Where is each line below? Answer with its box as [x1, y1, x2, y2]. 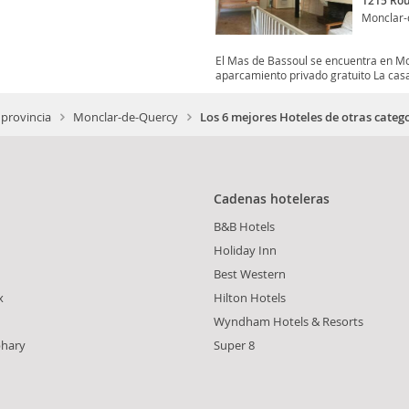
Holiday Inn [214, 242, 277, 259]
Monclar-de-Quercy [73, 109, 178, 126]
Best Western [214, 266, 286, 283]
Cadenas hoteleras [214, 190, 330, 208]
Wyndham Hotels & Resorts [214, 313, 363, 330]
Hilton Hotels [214, 289, 286, 307]
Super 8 [214, 337, 255, 354]
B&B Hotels [214, 218, 275, 236]
